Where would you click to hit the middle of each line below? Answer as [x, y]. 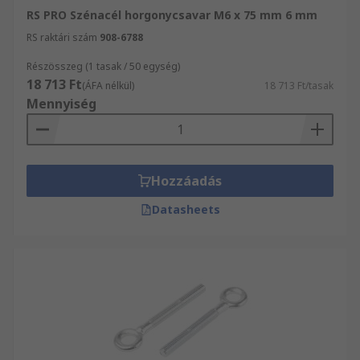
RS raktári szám [62, 37]
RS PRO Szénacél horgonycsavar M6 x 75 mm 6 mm [172, 15]
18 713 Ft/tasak [299, 86]
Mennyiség [61, 104]
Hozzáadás [186, 181]
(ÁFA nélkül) [108, 86]
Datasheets [186, 209]
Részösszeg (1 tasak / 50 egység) [103, 66]
